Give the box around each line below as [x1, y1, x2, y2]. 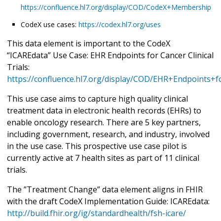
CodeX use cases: [21, 19, 78, 29]
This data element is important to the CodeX [7, 37, 170, 49]
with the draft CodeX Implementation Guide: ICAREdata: [7, 195, 210, 207]
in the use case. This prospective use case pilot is [7, 140, 187, 151]
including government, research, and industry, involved [7, 128, 210, 140]
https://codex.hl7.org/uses [78, 19, 161, 29]
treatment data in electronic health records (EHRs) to [7, 105, 201, 116]
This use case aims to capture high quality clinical [7, 93, 188, 104]
